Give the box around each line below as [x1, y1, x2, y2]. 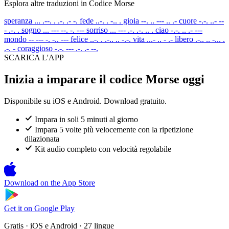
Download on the [4, 178, 60, 187]
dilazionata [25, 134, 59, 143]
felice [71, 34, 88, 43]
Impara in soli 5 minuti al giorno [35, 114, 138, 124]
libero [175, 34, 193, 43]
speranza [4, 16, 32, 25]
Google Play [34, 203, 75, 213]
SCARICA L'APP [4, 53, 64, 62]
